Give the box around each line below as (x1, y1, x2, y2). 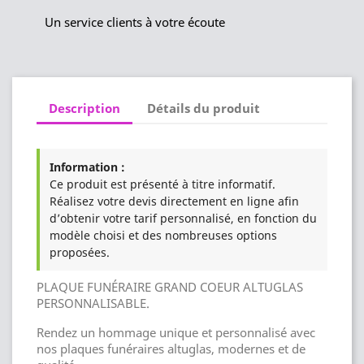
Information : (50, 159, 125, 175)
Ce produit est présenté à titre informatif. (50, 176, 275, 193)
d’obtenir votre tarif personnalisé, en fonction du (50, 210, 317, 227)
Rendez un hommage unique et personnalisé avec (37, 324, 315, 341)
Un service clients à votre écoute (45, 14, 225, 31)
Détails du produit (147, 99, 261, 116)
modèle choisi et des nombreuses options (50, 227, 277, 244)
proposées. (50, 245, 110, 261)
